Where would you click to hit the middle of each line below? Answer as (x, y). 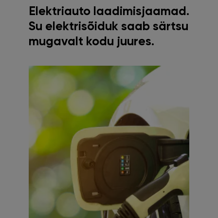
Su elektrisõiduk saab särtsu (109, 26)
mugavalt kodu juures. (91, 41)
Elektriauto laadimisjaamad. (109, 11)
